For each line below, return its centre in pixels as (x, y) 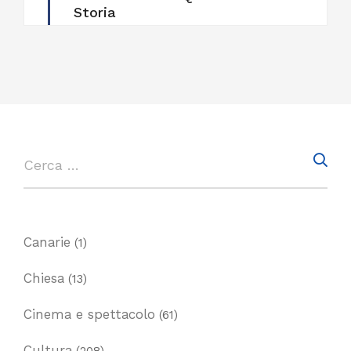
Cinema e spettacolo (89, 314)
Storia (95, 12)
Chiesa (44, 278)
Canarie (47, 242)
